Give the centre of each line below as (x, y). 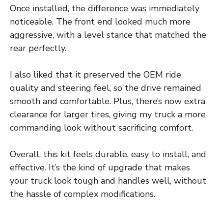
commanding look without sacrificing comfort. (101, 127)
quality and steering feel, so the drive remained (106, 88)
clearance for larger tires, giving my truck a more (108, 114)
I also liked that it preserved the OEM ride (96, 74)
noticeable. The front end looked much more (100, 21)
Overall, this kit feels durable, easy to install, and (108, 154)
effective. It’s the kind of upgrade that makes (100, 167)
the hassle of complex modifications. (82, 194)
